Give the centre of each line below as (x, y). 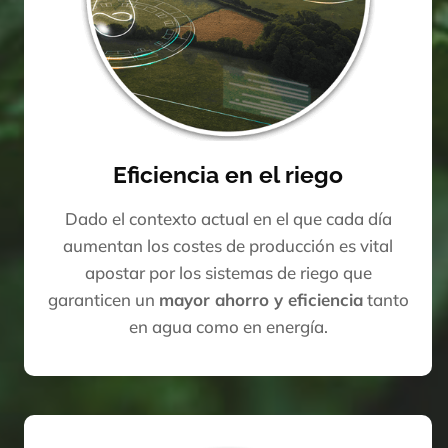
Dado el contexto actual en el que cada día (228, 219)
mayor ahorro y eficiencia (260, 300)
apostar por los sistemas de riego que (228, 273)
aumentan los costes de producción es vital (228, 246)
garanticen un (103, 300)
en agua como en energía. (228, 327)
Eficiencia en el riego (228, 175)
